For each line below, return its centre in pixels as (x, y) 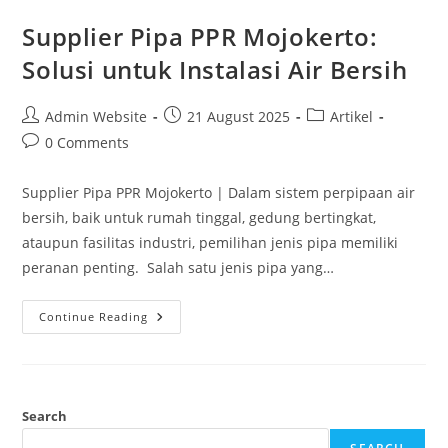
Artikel (352, 116)
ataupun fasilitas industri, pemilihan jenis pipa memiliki (210, 242)
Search (45, 415)
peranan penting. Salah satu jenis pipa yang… (178, 267)
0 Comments (87, 142)
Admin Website (96, 116)
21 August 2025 (239, 116)
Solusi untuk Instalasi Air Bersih (215, 69)
